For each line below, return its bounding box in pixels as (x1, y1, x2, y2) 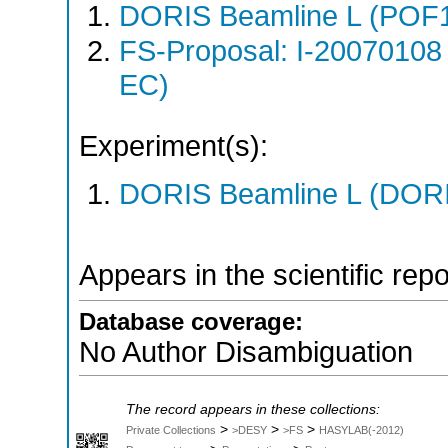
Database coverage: (79, 307, 303, 335)
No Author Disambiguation (79, 335, 413, 368)
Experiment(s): (79, 129, 268, 162)
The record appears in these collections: (126, 401, 380, 417)
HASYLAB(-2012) (319, 423, 404, 436)
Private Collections (126, 423, 216, 436)
